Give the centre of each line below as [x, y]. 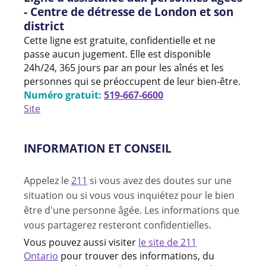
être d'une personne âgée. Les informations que [132, 210]
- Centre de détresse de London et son [129, 11]
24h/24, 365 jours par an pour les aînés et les [124, 67]
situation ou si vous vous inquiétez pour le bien [129, 195]
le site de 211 [167, 242]
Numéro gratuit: [64, 95]
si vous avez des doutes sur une [159, 180]
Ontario [41, 256]
